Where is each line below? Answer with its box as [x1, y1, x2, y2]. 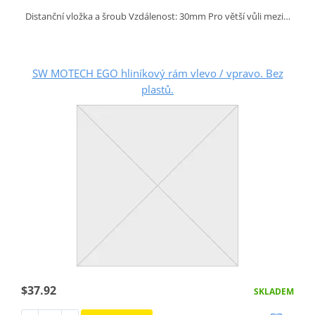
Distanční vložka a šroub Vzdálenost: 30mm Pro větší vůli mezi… [25, 10, 290, 23]
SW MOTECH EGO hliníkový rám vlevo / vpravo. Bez [32, 66, 283, 81]
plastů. [141, 82, 174, 97]
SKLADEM [254, 285, 295, 298]
